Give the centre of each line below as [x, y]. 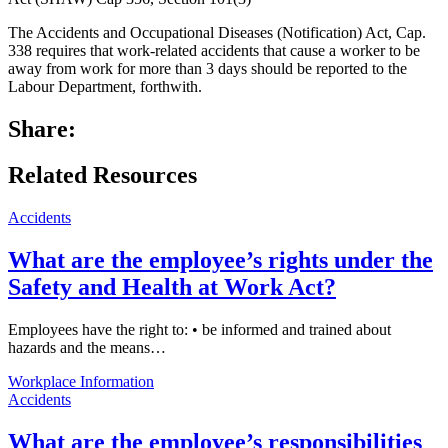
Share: [42, 128]
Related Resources [102, 175]
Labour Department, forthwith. [105, 86]
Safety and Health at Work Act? [172, 287]
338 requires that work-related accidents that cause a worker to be [214, 50]
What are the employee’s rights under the [220, 260]
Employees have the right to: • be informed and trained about [199, 330]
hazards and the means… [87, 348]
